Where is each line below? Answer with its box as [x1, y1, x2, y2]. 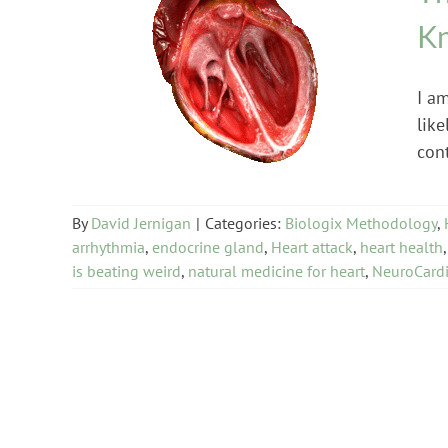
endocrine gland [152, 236, 264, 257]
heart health [360, 236, 443, 257]
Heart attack [271, 236, 353, 257]
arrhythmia [72, 236, 145, 257]
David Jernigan [91, 212, 191, 233]
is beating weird [72, 260, 181, 281]
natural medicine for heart [188, 260, 365, 281]
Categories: [205, 212, 285, 233]
